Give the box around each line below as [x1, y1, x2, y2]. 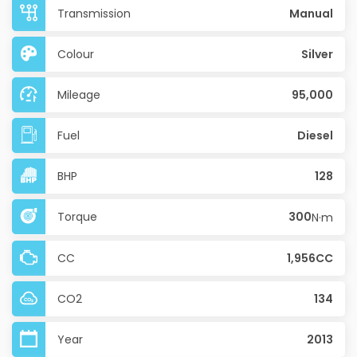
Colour [57, 46, 94, 62]
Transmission [57, 6, 131, 22]
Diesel [297, 127, 333, 143]
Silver [301, 46, 333, 62]
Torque [57, 209, 97, 225]
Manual [289, 6, 333, 22]
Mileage [57, 87, 100, 103]
